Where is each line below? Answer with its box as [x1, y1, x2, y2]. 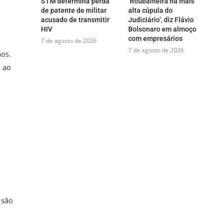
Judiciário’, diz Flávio [128, 15, 194, 24]
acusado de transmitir [41, 15, 110, 24]
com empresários [128, 34, 183, 42]
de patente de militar [41, 6, 107, 14]
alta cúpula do [128, 6, 173, 14]
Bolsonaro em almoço [128, 25, 196, 33]
